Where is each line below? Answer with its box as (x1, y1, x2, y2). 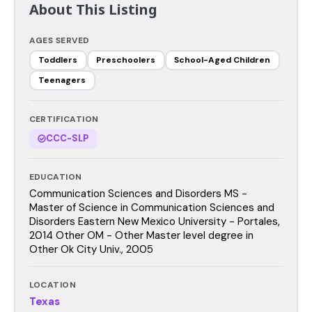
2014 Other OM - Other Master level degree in (29, 228, 253, 242)
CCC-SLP (45, 132, 88, 144)
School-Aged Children (174, 54, 270, 65)
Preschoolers (96, 54, 155, 65)
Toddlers (38, 54, 77, 65)
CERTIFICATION (29, 113, 99, 125)
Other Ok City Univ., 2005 (29, 242, 153, 256)
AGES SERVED (29, 34, 90, 46)
